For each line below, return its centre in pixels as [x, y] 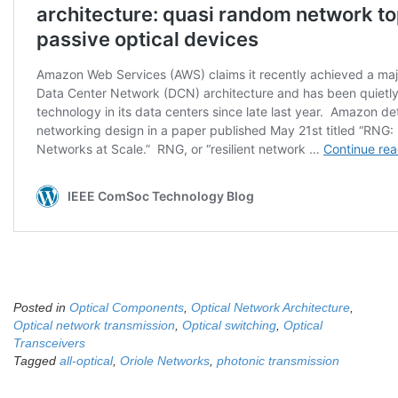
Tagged [36, 361]
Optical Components [127, 308]
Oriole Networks [165, 361]
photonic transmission [278, 361]
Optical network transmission [94, 326]
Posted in [41, 308]
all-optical [86, 361]
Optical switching [229, 326]
